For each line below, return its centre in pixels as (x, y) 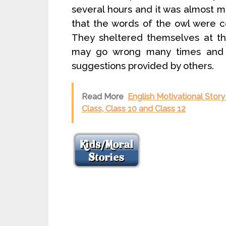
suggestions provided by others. (143, 66)
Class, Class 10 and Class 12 (134, 109)
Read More (103, 97)
